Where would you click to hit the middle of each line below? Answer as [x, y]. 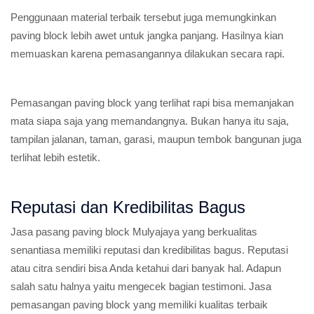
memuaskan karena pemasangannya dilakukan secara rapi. [148, 54]
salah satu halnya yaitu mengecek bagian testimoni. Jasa [141, 286]
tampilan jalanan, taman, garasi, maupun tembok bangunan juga [156, 139]
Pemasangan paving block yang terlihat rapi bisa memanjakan [152, 103]
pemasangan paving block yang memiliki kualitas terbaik [139, 305]
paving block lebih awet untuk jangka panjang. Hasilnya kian [147, 35]
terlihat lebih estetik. [55, 157]
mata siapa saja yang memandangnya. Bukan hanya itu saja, [150, 121]
